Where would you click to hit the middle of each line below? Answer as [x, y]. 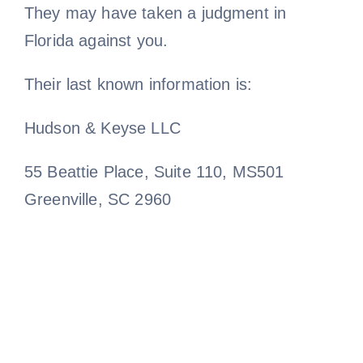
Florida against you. [96, 40]
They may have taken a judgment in [155, 13]
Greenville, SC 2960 [98, 199]
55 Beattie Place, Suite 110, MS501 [154, 171]
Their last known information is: [138, 84]
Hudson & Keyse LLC [102, 128]
